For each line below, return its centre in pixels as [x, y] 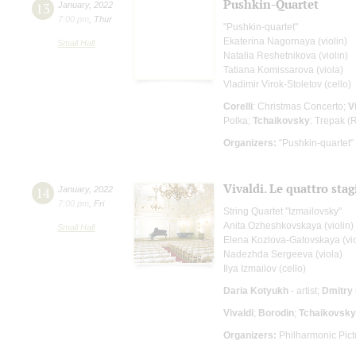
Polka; [238, 120]
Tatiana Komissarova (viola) [283, 70]
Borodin [276, 313]
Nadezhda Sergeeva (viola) [283, 254]
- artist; [306, 290]
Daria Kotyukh [257, 290]
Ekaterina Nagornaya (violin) [285, 41]
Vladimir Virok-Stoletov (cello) [287, 84]
